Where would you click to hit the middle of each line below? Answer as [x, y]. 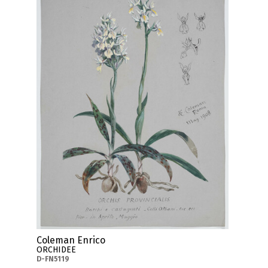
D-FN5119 [53, 259]
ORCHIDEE [57, 249]
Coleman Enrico [71, 240]
